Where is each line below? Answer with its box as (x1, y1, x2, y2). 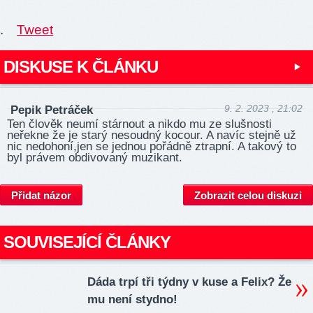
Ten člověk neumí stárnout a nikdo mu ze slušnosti (7, 117, 272, 131)
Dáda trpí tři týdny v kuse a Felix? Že (87, 275, 291, 289)
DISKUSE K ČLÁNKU (3, 57, 158, 76)
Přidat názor (11, 189, 71, 201)
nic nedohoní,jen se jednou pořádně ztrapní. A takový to (7, 140, 296, 154)
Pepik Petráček (10, 103, 93, 117)
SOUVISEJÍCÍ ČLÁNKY (3, 233, 170, 252)
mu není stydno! (87, 293, 177, 307)
